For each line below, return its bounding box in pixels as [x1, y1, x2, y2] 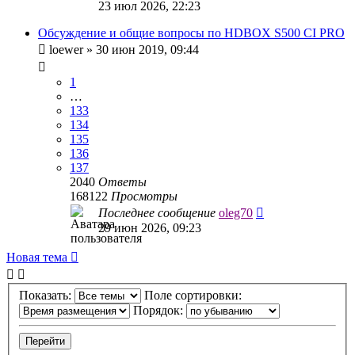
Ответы [98, 174, 147, 189]
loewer [49, 42, 83, 56]
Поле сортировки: [144, 288, 245, 303]
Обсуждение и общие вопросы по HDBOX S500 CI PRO [38, 25, 345, 40]
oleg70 [219, 205, 253, 219]
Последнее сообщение [98, 205, 219, 219]
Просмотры [111, 189, 177, 203]
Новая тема [6, 250, 67, 264]
